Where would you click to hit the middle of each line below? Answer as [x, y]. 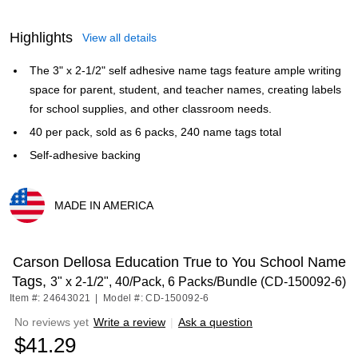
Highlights [41, 38]
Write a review [129, 322]
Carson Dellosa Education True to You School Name [179, 262]
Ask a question [215, 322]
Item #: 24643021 [50, 298]
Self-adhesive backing [85, 155]
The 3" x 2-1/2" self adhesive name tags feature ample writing [185, 70]
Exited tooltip [41, 229]
